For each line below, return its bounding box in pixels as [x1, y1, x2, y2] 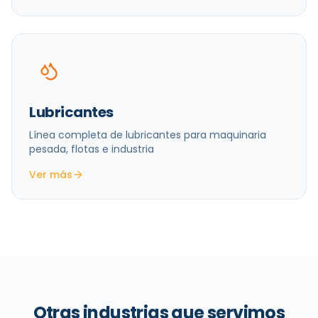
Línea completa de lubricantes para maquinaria [29, 128, 266, 142]
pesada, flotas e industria [29, 142, 154, 156]
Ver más [29, 168, 72, 182]
